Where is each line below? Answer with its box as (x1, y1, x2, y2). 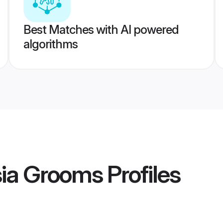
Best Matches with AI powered (23, 22, 179, 37)
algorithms (23, 37, 78, 51)
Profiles (103, 159, 180, 189)
